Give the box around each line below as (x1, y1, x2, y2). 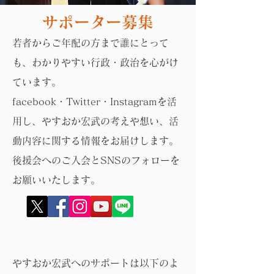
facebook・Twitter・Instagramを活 (12, 97, 177, 106)
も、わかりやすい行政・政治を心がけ (12, 57, 179, 67)
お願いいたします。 (12, 175, 100, 185)
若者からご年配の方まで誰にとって (12, 38, 169, 48)
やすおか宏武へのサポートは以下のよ (12, 258, 179, 268)
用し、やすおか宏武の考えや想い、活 (12, 116, 179, 126)
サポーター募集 (42, 14, 154, 30)
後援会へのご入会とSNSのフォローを (12, 155, 180, 165)
